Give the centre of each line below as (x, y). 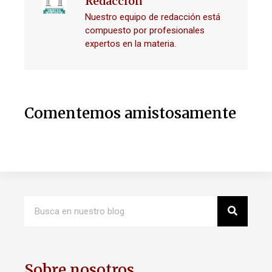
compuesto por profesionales (145, 30)
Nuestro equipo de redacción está (153, 17)
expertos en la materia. (131, 43)
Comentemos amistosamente (130, 113)
